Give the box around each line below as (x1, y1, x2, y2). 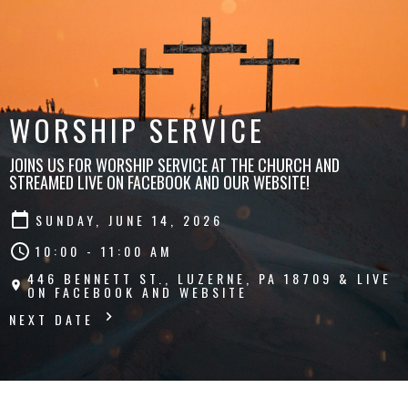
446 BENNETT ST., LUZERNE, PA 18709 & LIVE (27, 268, 393, 288)
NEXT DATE (9, 309, 100, 329)
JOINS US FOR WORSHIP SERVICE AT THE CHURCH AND (9, 152, 340, 177)
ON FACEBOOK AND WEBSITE (27, 281, 249, 301)
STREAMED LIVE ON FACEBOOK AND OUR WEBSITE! (9, 169, 310, 194)
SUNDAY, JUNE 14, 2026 (36, 210, 223, 229)
